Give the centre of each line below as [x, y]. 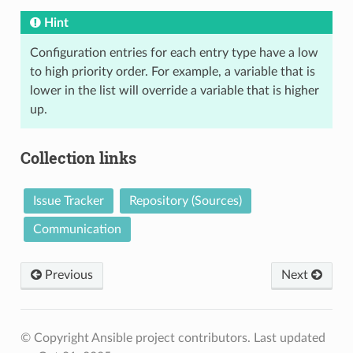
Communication [77, 229]
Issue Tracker [68, 201]
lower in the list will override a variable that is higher [174, 90]
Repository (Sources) [185, 201]
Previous [67, 275]
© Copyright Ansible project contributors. [137, 338]
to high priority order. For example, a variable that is [172, 71]
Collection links [78, 157]
